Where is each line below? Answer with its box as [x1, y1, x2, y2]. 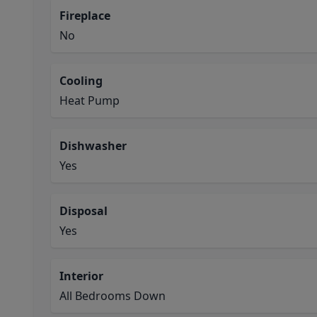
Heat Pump [59, 93, 120, 108]
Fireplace [59, 8, 110, 23]
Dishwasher [59, 138, 127, 154]
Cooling [59, 73, 103, 88]
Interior [59, 268, 103, 284]
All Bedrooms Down [59, 288, 166, 304]
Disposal [59, 203, 108, 219]
